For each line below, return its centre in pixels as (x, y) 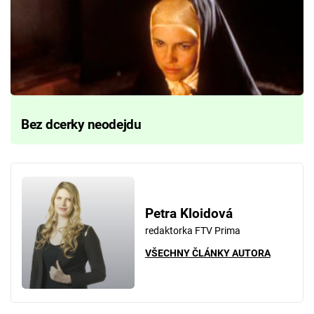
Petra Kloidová (189, 213)
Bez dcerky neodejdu (81, 124)
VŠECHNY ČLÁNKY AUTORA (207, 253)
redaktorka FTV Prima (192, 230)
